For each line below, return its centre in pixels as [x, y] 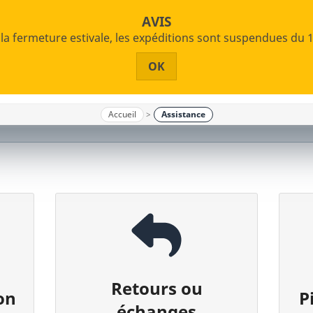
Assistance [183, 114]
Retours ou [156, 288]
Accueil [122, 114]
